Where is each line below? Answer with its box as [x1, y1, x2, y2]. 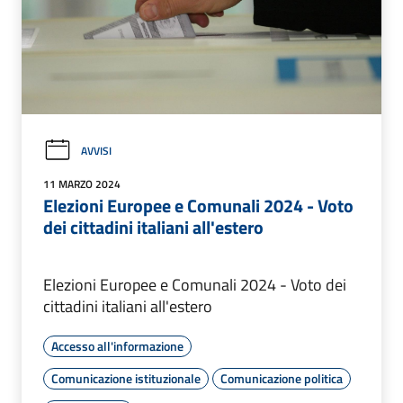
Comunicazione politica [220, 369, 343, 389]
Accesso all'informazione [51, 336, 184, 356]
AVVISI [81, 141, 112, 159]
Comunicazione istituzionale [51, 369, 201, 389]
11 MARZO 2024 [43, 175, 121, 193]
